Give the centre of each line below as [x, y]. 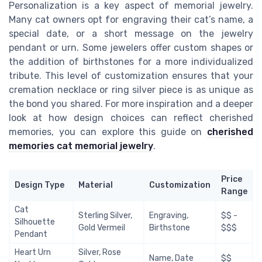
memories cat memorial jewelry [81, 146]
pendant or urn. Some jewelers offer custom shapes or [131, 47]
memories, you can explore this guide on [108, 132]
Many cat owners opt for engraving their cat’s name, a [131, 19]
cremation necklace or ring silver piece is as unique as [131, 89]
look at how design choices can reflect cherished [131, 118]
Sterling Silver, [105, 215]
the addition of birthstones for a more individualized [131, 61]
